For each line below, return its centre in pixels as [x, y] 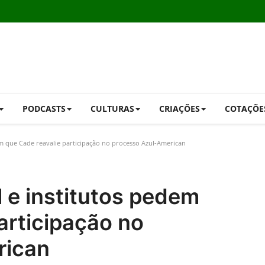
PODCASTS [44, 109]
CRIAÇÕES [180, 109]
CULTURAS [112, 109]
